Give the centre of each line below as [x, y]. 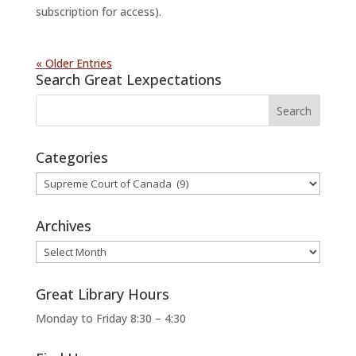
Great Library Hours [102, 294]
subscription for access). [98, 12]
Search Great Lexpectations [128, 80]
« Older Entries [74, 64]
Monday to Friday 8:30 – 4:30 [110, 319]
